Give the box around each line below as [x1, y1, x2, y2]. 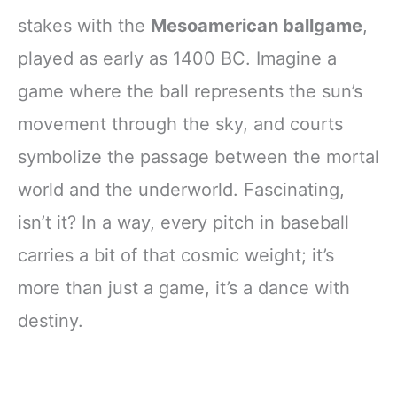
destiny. [18, 309, 83, 331]
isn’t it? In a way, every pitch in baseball [18, 211, 349, 233]
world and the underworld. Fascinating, [18, 178, 345, 200]
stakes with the [18, 14, 151, 36]
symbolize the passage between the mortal [18, 145, 379, 167]
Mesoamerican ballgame [151, 14, 362, 36]
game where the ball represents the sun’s [18, 80, 362, 102]
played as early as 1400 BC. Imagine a [18, 47, 337, 69]
